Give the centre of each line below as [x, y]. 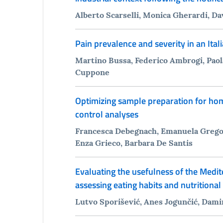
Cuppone [92, 72]
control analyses [107, 114]
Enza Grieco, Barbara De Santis [134, 143]
